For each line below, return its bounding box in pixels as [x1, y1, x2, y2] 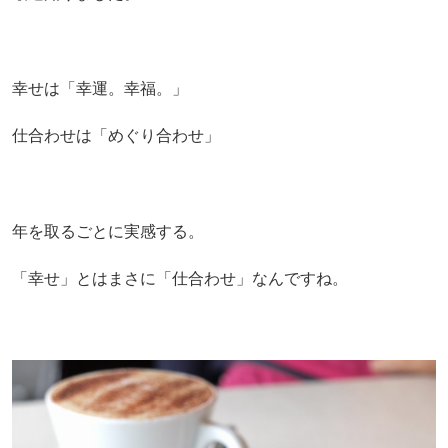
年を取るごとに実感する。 [11, 222, 204, 240]
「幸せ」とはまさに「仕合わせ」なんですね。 [11, 270, 348, 288]
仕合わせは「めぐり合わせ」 [11, 127, 220, 145]
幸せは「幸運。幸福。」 [11, 79, 188, 97]
